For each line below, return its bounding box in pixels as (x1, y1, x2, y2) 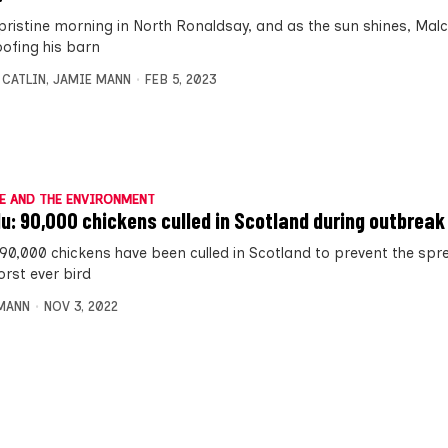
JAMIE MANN (53, 71, 131, 87)
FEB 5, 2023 (144, 71, 217, 87)
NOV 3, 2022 (43, 298, 118, 314)
